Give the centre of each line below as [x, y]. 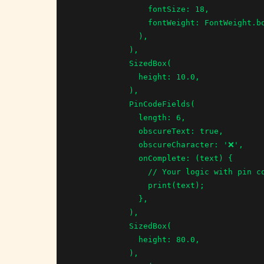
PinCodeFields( [101, 104]
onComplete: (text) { [105, 158]
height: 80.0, [105, 239]
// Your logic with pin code [110, 171]
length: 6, [105, 117]
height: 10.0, [105, 77]
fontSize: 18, [110, 9]
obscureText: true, [105, 131]
